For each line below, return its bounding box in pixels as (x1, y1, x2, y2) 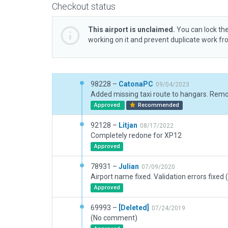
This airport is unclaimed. (88, 25, 175, 34)
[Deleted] (119, 204, 149, 212)
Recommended (136, 102, 180, 108)
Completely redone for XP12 (91, 131, 182, 139)
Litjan (119, 121, 137, 129)
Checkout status (52, 1, 116, 12)
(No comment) (91, 214, 137, 222)
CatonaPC (119, 80, 153, 88)
